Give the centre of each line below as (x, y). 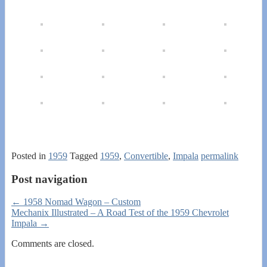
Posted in (29, 156)
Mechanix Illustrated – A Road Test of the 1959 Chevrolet (120, 213)
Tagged (84, 156)
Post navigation (49, 179)
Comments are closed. (53, 244)
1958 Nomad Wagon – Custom (81, 202)
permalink (220, 156)
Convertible (146, 156)
